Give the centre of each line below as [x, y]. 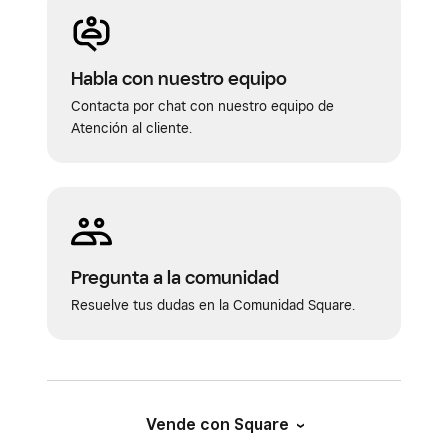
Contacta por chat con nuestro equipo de [202, 106]
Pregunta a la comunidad [175, 277]
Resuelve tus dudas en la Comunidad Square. [213, 305]
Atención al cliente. [131, 128]
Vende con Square [217, 424]
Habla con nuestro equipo [179, 78]
